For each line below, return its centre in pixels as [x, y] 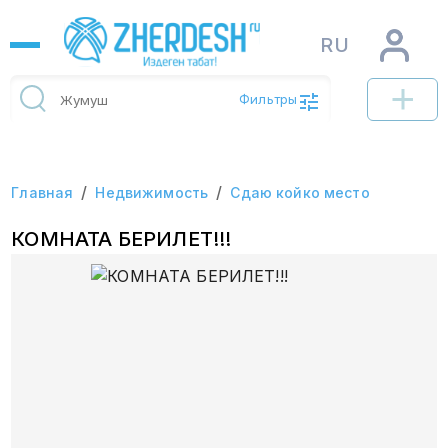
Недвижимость [152, 192]
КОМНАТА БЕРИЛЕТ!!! [121, 238]
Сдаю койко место [300, 192]
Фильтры [268, 98]
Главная [42, 192]
